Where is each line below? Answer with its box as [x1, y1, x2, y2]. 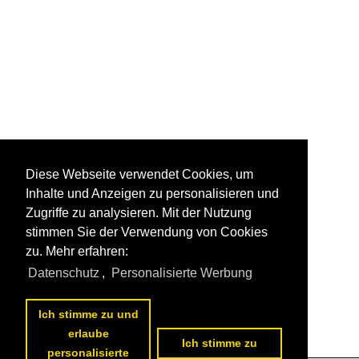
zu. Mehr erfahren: [26, 244, 128, 259]
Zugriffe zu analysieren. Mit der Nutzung [26, 206, 252, 220]
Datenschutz [28, 266, 100, 280]
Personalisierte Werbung [111, 266, 252, 280]
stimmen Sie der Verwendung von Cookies [26, 225, 268, 240]
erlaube [67, 327, 109, 341]
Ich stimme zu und [38, 308, 139, 321]
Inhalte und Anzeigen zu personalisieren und [26, 187, 279, 201]
